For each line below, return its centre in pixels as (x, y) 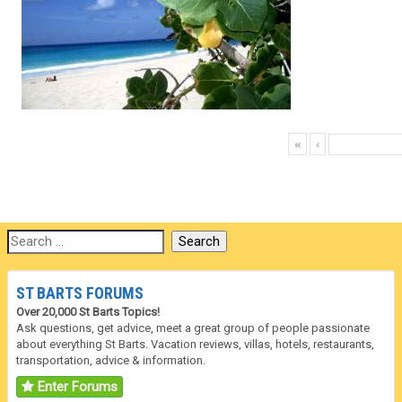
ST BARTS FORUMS (80, 293)
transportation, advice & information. (111, 360)
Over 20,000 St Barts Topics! (88, 312)
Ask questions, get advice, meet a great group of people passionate (193, 328)
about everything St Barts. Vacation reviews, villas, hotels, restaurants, (195, 344)
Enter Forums (76, 387)
